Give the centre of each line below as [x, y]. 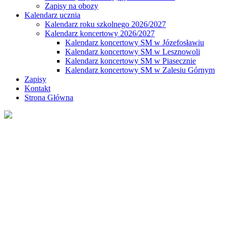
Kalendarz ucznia [52, 15]
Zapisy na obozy [72, 6]
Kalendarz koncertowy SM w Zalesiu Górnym [140, 70]
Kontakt [37, 88]
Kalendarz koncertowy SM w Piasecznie [131, 61]
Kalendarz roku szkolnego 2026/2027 [105, 24]
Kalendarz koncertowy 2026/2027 [100, 33]
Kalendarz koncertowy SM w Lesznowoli [133, 51]
